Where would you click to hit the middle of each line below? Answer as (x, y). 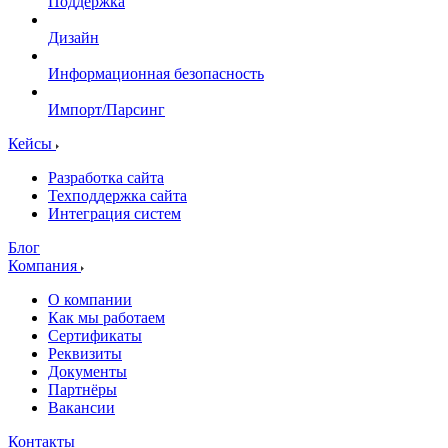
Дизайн (73, 37)
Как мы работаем (106, 317)
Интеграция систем (114, 213)
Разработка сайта (106, 177)
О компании (90, 299)
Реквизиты (85, 353)
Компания (44, 265)
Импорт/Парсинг (106, 109)
